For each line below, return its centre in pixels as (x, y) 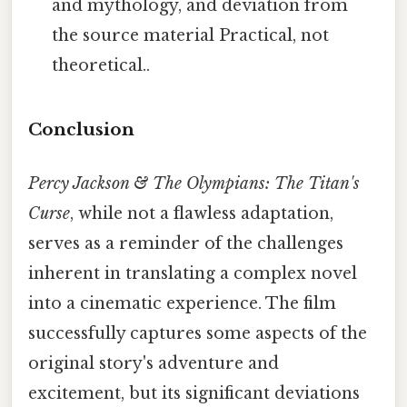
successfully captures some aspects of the (198, 333)
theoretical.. (101, 65)
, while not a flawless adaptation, (202, 213)
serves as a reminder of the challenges (186, 243)
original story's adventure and (154, 363)
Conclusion (81, 129)
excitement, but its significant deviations (194, 393)
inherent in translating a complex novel (193, 273)
